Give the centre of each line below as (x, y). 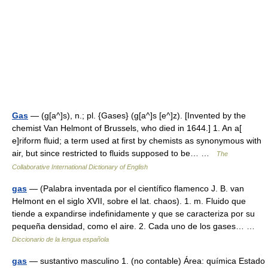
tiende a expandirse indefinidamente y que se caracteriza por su (133, 214)
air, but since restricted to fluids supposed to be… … (114, 153)
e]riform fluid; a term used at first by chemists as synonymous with (137, 141)
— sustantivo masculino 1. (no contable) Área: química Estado (146, 261)
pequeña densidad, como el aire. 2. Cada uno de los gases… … (136, 226)
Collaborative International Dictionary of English (80, 167)
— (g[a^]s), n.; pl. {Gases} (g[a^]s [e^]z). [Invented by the (137, 115)
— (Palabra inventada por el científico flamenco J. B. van (135, 188)
